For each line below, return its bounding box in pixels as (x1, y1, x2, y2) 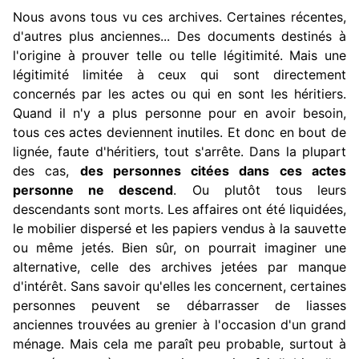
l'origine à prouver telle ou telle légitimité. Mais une (13, 47, 346, 64)
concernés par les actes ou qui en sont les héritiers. (13, 86, 346, 103)
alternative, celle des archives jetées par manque (13, 259, 346, 276)
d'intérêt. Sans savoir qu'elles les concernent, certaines (13, 278, 346, 295)
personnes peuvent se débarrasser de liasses (13, 297, 346, 314)
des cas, (13, 163, 80, 179)
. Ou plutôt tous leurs (173, 182, 347, 199)
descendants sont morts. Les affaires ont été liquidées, (13, 201, 346, 218)
